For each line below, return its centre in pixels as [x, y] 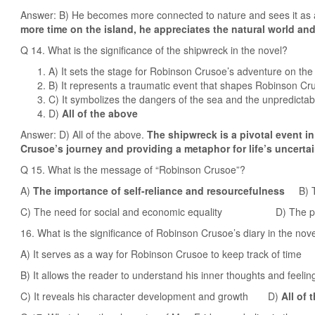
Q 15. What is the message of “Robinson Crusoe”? [133, 169]
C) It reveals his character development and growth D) [151, 296]
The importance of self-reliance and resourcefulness [160, 191]
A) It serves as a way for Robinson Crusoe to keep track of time [161, 254]
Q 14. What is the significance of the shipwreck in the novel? [154, 50]
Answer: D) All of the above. [84, 134]
